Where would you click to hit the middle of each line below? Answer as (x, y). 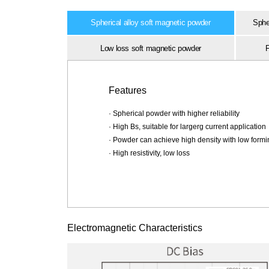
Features (127, 90)
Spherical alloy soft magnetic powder (151, 23)
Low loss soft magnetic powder (151, 48)
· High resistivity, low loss (149, 153)
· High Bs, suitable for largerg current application (187, 126)
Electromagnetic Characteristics (135, 228)
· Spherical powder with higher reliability (174, 113)
